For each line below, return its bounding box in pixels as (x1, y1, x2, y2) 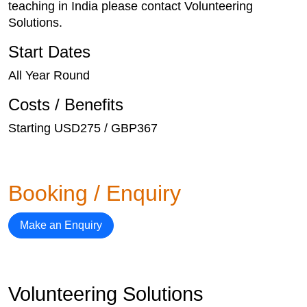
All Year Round (8, 69, 90, 82)
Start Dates (8, 42, 90, 61)
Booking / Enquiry (8, 181, 181, 206)
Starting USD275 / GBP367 (8, 121, 158, 135)
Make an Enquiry (20, 219, 102, 231)
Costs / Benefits (8, 95, 123, 114)
